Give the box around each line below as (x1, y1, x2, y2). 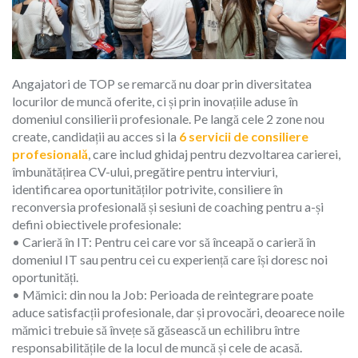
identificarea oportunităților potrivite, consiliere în (12, 181, 283, 197)
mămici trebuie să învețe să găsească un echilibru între (12, 321, 300, 337)
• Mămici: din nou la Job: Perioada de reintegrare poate (12, 286, 313, 302)
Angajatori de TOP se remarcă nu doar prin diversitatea (12, 75, 312, 91)
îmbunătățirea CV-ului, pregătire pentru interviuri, (12, 163, 277, 179)
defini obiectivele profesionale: (12, 216, 181, 232)
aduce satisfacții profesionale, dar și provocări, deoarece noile (12, 304, 344, 320)
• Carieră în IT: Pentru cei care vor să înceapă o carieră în (12, 233, 316, 249)
